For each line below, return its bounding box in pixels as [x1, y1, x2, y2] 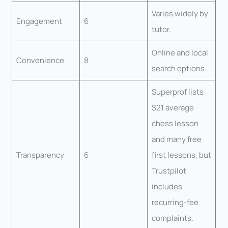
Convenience [16, 54, 64, 66]
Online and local [151, 47, 208, 58]
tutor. [151, 23, 171, 35]
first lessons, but [151, 149, 211, 160]
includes [151, 181, 182, 192]
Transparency [16, 149, 64, 160]
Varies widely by [151, 8, 208, 19]
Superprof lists [151, 86, 204, 97]
